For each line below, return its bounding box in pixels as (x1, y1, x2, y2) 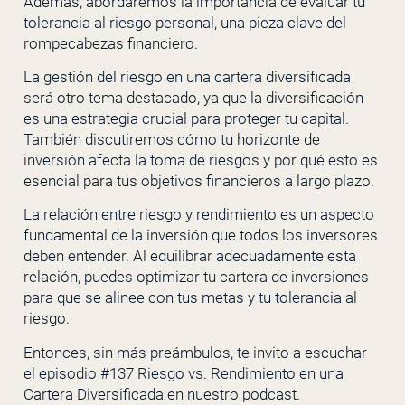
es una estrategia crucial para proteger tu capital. (23, 108, 349, 127)
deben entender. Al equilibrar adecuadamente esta (23, 247, 356, 266)
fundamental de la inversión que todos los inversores (23, 226, 378, 245)
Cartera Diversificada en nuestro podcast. (23, 384, 300, 403)
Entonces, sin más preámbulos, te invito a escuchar (23, 343, 367, 362)
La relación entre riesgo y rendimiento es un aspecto (23, 205, 374, 224)
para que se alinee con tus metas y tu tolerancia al (23, 288, 357, 307)
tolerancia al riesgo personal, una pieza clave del (23, 13, 346, 32)
